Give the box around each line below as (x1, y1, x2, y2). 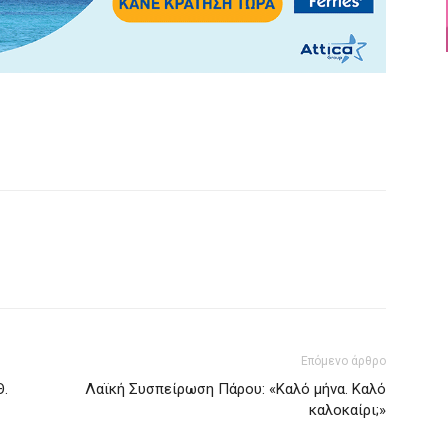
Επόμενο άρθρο (301, 354, 386, 369)
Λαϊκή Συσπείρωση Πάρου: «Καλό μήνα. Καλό (85, 380, 386, 399)
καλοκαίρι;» (309, 401, 386, 420)
